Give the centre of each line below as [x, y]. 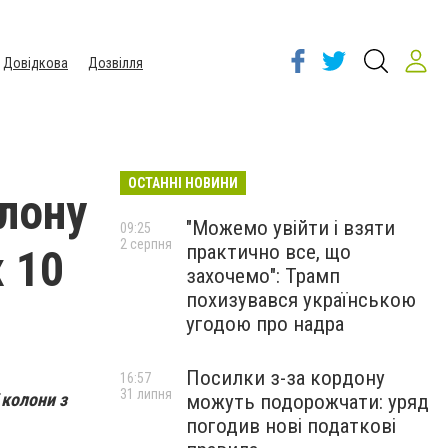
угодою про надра [265, 324]
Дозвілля [115, 63]
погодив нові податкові [291, 426]
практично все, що [268, 252]
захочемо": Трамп [263, 276]
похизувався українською [301, 300]
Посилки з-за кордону [285, 378]
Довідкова [35, 63]
